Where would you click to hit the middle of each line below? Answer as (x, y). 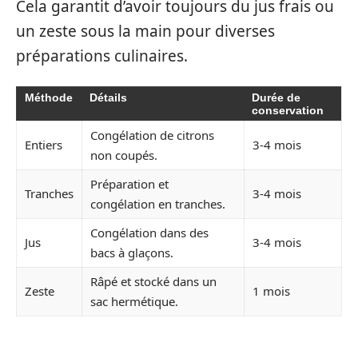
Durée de (276, 98)
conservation (288, 111)
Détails (108, 98)
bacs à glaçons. (132, 253)
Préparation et (129, 184)
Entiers (44, 145)
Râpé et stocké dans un (153, 282)
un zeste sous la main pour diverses (145, 31)
